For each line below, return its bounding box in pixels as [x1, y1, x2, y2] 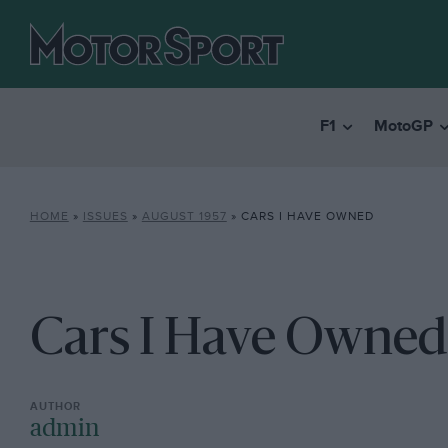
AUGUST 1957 [141, 209, 227, 224]
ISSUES [82, 209, 128, 224]
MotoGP [373, 117, 433, 137]
